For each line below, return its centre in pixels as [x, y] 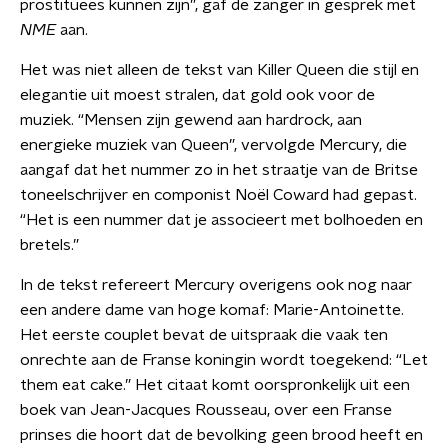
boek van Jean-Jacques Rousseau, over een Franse [206, 410]
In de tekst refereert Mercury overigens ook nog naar [216, 285]
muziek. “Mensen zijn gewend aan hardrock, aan [191, 120]
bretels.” [49, 245]
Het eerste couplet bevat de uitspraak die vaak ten [204, 335]
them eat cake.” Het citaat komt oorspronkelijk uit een [215, 385]
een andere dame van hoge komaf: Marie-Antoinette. [212, 310]
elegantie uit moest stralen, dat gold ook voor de [197, 95]
